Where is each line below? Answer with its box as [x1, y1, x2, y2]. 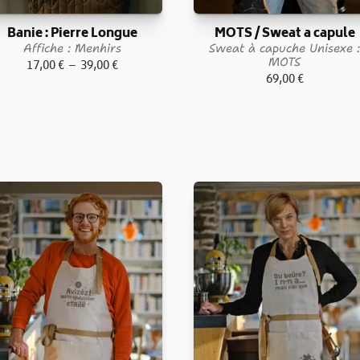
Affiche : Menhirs [22, 39, 121, 56]
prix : [117, 97, 146, 120]
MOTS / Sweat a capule [214, 23, 355, 45]
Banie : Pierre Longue [6, 23, 137, 45]
